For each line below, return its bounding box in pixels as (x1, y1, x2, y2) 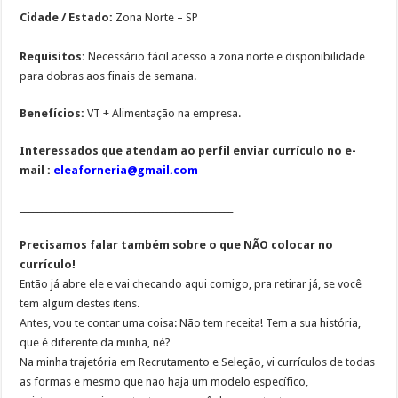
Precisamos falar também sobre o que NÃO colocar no (20, 238, 334, 251)
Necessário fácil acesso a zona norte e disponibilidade (88, 50, 366, 63)
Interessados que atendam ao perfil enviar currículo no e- (20, 144, 357, 157)
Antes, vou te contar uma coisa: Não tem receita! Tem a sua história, (20, 316, 362, 330)
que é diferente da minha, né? (20, 336, 171, 349)
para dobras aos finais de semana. (20, 69, 197, 83)
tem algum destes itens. (20, 297, 140, 310)
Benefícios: (20, 107, 88, 120)
